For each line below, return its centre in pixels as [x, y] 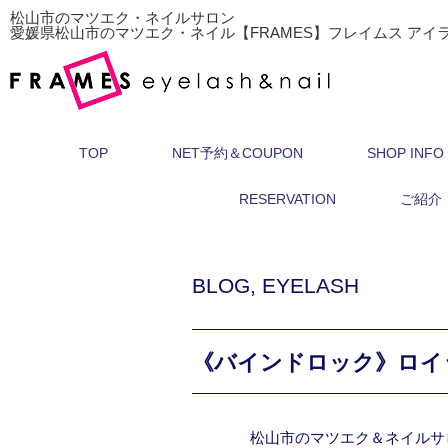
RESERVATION [287, 199]
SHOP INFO [405, 153]
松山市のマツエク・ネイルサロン [122, 17]
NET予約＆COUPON [237, 153]
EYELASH [310, 285]
